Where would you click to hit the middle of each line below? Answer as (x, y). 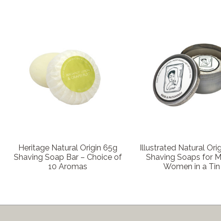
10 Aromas (68, 167)
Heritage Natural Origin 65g (68, 148)
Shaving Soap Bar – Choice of (68, 157)
